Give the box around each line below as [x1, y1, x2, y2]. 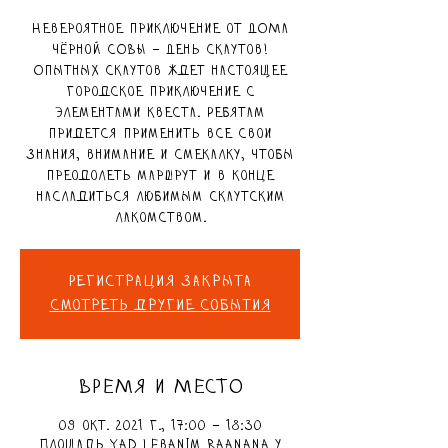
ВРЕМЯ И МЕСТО [77, 377, 243, 398]
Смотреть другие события [49, 297, 271, 314]
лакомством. [114, 210, 206, 226]
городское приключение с [65, 84, 255, 100]
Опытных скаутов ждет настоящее [33, 63, 287, 79]
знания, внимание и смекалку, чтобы [26, 147, 294, 163]
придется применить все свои [48, 126, 272, 142]
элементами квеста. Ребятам [55, 105, 265, 121]
